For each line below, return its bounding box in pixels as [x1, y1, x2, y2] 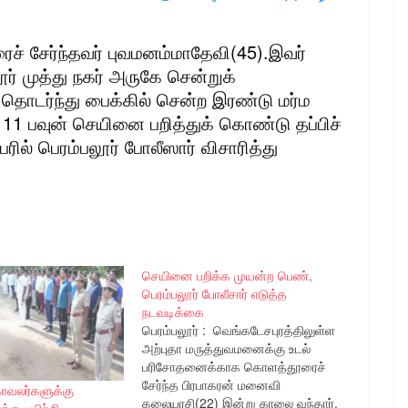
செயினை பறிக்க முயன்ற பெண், [141, 265, 312, 284]
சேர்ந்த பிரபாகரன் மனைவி [141, 374, 280, 393]
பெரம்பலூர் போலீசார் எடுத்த [141, 283, 287, 302]
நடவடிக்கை [141, 301, 204, 321]
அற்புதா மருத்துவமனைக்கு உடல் [141, 338, 311, 357]
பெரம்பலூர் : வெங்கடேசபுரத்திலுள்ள [141, 320, 335, 339]
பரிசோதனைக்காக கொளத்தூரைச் [141, 356, 326, 375]
